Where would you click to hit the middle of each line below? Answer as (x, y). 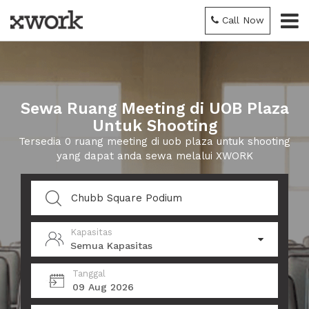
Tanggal (89, 273)
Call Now (243, 20)
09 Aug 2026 (103, 287)
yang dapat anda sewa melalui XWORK (154, 156)
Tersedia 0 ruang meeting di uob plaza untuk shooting (154, 141)
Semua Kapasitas (111, 246)
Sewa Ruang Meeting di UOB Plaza (154, 109)
